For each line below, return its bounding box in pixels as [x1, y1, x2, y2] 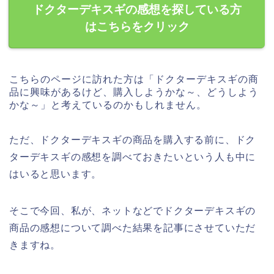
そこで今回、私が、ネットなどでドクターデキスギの [9, 206, 256, 217]
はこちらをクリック [84, 20, 190, 34]
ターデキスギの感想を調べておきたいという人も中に [9, 152, 256, 163]
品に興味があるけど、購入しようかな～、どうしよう [9, 87, 259, 98]
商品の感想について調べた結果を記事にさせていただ [9, 223, 256, 234]
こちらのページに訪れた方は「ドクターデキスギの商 [9, 74, 259, 85]
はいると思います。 [9, 169, 102, 180]
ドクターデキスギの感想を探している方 [32, 3, 242, 17]
